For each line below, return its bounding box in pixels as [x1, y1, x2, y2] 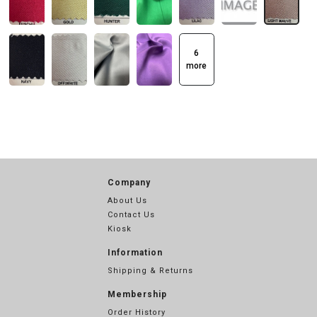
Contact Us [108, 210, 155, 219]
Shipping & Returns [108, 266, 193, 275]
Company [108, 178, 151, 188]
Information [108, 248, 163, 258]
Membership [108, 289, 167, 299]
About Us [108, 196, 147, 205]
